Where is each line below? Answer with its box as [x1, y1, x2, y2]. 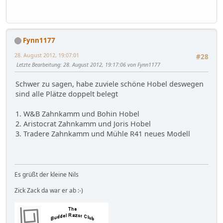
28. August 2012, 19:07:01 [14, 51, 79, 59]
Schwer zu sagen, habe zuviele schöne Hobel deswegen [15, 79, 204, 89]
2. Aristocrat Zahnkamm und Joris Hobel [15, 119, 151, 129]
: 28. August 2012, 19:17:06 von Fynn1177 [60, 60, 160, 68]
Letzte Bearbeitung [16, 60, 60, 68]
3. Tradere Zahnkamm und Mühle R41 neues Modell [15, 129, 190, 139]
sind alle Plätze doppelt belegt [15, 89, 118, 99]
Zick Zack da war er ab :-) [14, 186, 83, 195]
